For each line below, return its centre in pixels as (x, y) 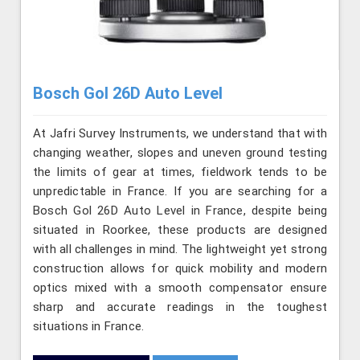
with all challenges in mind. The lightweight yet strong (180, 250)
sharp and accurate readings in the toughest (180, 307)
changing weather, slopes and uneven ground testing (180, 153)
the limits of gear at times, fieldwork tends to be (180, 172)
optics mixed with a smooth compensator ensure (180, 288)
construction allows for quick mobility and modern (180, 269)
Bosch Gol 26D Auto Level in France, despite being (180, 211)
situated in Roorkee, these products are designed (180, 230)
